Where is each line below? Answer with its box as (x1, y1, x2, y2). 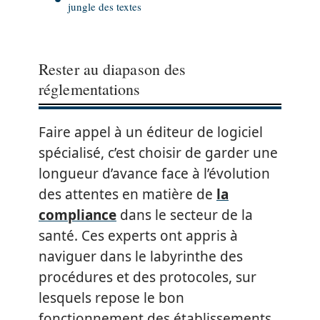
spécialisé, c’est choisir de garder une (39, 144, 278, 162)
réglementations (39, 79, 141, 99)
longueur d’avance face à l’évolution (39, 164, 270, 183)
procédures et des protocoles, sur (39, 268, 256, 286)
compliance (39, 206, 116, 224)
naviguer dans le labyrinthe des (39, 247, 243, 266)
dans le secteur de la (116, 206, 253, 224)
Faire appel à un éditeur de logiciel (39, 123, 263, 141)
